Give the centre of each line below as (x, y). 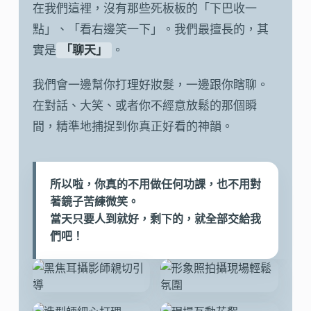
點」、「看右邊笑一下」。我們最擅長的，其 (150, 30)
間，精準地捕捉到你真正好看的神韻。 (133, 127)
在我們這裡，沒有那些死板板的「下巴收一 (144, 9)
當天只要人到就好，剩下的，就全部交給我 (155, 219)
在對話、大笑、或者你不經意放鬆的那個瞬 (144, 106)
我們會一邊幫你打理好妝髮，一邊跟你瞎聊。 (150, 85)
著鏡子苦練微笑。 (94, 202)
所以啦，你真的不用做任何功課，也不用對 (155, 185)
